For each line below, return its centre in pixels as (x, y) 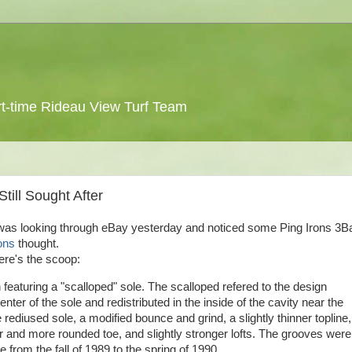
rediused (27, 318)
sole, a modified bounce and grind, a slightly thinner (182, 318)
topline (332, 318)
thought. (37, 244)
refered (240, 286)
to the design (293, 286)
